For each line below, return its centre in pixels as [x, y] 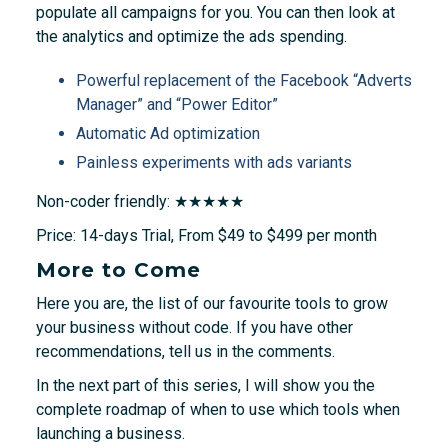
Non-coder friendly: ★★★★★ [139, 202]
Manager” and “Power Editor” [176, 105]
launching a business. [110, 434]
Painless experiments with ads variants [213, 163]
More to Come [118, 270]
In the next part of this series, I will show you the [205, 386]
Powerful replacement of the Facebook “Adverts [243, 81]
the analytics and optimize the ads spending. [191, 37]
